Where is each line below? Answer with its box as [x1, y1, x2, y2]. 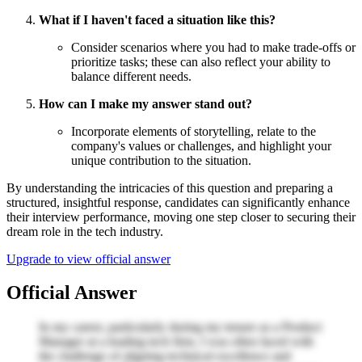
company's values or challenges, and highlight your [71, 138, 331, 153]
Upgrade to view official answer [6, 251, 170, 266]
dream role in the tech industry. [6, 224, 163, 238]
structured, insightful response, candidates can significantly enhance [6, 195, 350, 209]
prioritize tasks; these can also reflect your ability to [71, 54, 330, 69]
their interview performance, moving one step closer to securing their [6, 209, 356, 224]
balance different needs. [71, 69, 192, 83]
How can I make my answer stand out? [39, 96, 252, 111]
